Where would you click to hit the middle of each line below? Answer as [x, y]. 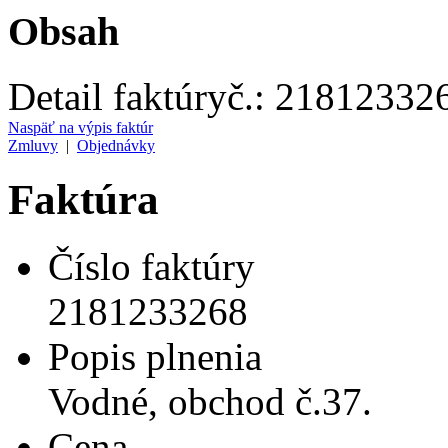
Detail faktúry [117, 96]
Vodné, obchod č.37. [210, 401]
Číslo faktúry [151, 266]
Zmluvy [33, 145]
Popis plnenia [155, 356]
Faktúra [83, 199]
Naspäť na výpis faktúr [80, 127]
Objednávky [116, 145]
